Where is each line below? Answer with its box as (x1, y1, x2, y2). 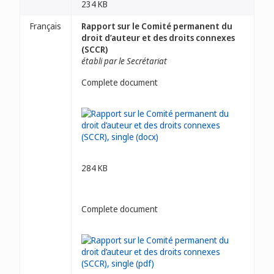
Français (30, 20, 61, 32)
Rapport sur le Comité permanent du (81, 20, 232, 32)
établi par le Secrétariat (81, 55, 167, 67)
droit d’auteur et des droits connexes (81, 32, 235, 43)
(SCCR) (81, 43, 108, 55)
